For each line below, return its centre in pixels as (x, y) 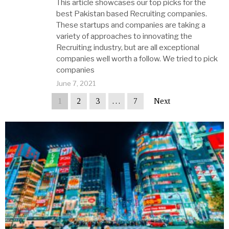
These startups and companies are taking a (131, 25)
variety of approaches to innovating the (124, 36)
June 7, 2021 (76, 83)
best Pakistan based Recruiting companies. (132, 14)
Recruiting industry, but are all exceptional (128, 48)
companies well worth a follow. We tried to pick (137, 59)
